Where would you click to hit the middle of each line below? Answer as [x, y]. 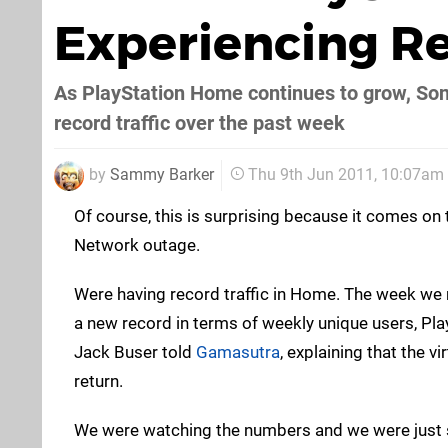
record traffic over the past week [199, 123]
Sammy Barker [162, 174]
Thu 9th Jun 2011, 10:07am [346, 175]
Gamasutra [238, 351]
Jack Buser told [135, 351]
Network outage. [137, 244]
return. [98, 380]
